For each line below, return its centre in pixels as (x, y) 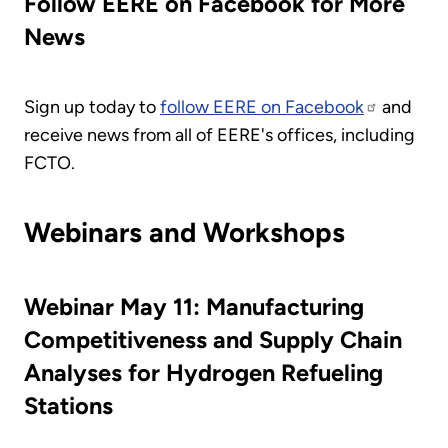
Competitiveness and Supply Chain (213, 340)
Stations (68, 406)
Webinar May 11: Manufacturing (194, 307)
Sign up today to (92, 107)
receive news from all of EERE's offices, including (219, 135)
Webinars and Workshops (184, 232)
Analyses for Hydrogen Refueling (203, 373)
